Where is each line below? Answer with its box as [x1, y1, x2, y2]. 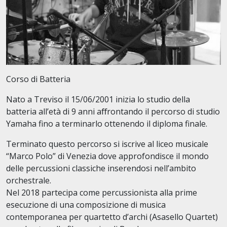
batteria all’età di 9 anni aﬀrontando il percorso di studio [6, 106, 220, 118]
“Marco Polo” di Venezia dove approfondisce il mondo [6, 150, 209, 162]
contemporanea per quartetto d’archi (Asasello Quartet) [6, 211, 218, 223]
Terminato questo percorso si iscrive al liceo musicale [6, 138, 208, 150]
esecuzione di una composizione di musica [6, 199, 166, 211]
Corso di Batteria [6, 73, 70, 85]
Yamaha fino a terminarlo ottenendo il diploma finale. [6, 118, 207, 130]
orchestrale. [6, 175, 51, 186]
